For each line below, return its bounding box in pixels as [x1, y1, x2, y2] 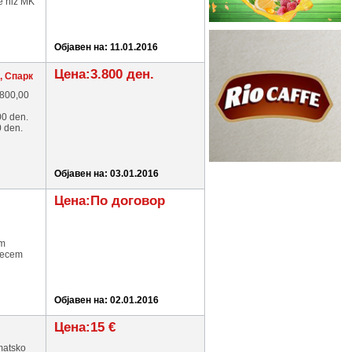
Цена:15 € [54, 320, 115, 335]
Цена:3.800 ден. [54, 67, 154, 82]
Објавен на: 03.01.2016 [54, 168, 159, 179]
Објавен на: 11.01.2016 [54, 42, 158, 53]
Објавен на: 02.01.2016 [54, 295, 159, 306]
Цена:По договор [54, 193, 165, 208]
